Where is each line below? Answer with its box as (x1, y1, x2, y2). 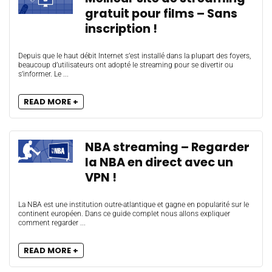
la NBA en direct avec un (85, 154, 233, 171)
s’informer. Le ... (18, 70, 69, 78)
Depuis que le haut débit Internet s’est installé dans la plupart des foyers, (18, 52, 251, 60)
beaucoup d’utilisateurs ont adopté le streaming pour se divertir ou (18, 61, 233, 69)
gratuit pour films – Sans (85, 5, 237, 22)
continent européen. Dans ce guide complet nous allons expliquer (18, 209, 230, 218)
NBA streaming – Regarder (85, 139, 250, 155)
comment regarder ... (18, 219, 86, 227)
